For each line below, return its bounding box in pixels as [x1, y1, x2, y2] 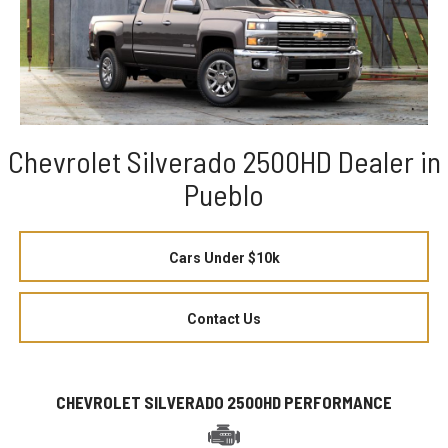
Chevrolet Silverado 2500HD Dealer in [7, 142, 441, 179]
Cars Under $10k [168, 249, 280, 266]
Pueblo [184, 175, 264, 212]
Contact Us [187, 310, 261, 327]
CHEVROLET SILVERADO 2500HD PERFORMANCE [56, 391, 392, 412]
